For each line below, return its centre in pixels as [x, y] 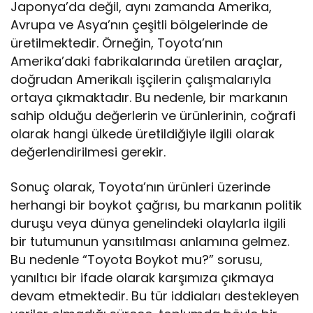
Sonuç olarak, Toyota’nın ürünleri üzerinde [141, 187]
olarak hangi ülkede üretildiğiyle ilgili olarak [143, 134]
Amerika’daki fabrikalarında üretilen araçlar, [147, 61]
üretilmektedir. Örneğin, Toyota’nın [117, 43]
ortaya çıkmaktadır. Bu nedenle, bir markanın [150, 98]
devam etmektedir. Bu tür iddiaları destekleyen [155, 296]
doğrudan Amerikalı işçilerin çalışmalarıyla [141, 80]
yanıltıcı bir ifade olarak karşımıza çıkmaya [143, 278]
